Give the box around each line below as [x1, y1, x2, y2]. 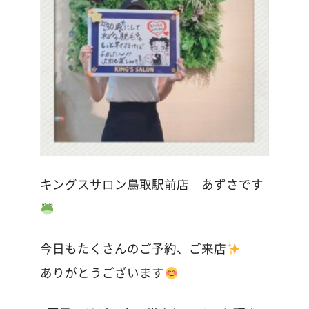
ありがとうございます [40, 263, 165, 281]
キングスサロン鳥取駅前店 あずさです [40, 175, 264, 193]
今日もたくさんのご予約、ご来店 [40, 239, 227, 257]
